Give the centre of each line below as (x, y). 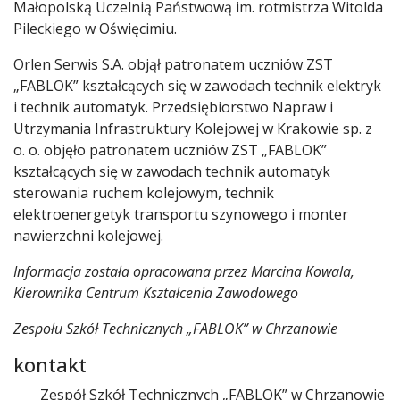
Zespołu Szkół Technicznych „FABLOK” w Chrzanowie (175, 328)
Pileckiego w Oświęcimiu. (95, 28)
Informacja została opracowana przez (132, 271)
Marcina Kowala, (303, 271)
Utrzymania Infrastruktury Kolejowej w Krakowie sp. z (193, 128)
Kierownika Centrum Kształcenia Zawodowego (156, 292)
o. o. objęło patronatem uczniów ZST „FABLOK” (170, 150)
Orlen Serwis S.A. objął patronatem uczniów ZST (173, 64)
